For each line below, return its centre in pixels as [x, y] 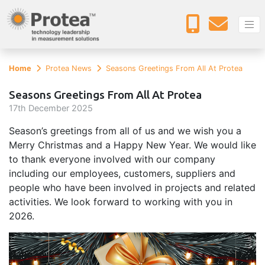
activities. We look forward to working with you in [121, 202]
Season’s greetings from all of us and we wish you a [125, 131]
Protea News [69, 69]
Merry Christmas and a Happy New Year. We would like [132, 145]
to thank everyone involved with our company [112, 159]
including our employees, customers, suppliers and [122, 174]
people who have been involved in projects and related [132, 188]
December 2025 [59, 108]
